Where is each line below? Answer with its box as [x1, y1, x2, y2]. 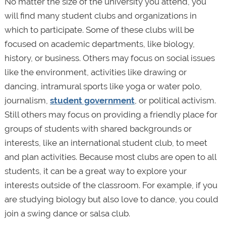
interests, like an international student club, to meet [4, 137, 207, 148]
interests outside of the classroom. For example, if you [4, 180, 217, 190]
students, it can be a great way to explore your [4, 165, 187, 176]
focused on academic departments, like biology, [4, 38, 195, 49]
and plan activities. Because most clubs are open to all [4, 151, 216, 162]
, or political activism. [134, 95, 216, 105]
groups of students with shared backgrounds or [4, 123, 192, 134]
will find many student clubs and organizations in [4, 10, 197, 21]
